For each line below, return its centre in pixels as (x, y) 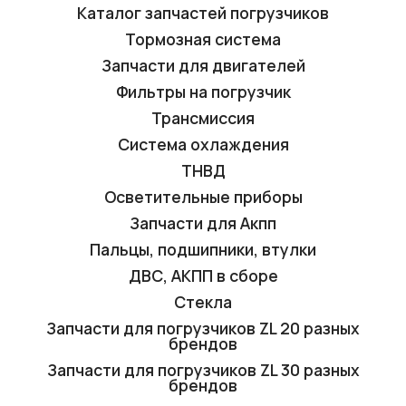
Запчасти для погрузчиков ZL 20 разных (203, 329)
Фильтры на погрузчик (203, 92)
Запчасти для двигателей (203, 66)
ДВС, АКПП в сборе (203, 276)
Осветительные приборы (203, 197)
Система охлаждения (203, 145)
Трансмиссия (203, 118)
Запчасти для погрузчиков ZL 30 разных (203, 370)
